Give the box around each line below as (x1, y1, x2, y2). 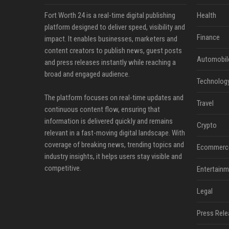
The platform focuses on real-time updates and (44, 93, 184, 102)
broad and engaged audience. (44, 70, 130, 79)
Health (196, 11, 216, 20)
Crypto (196, 121, 217, 130)
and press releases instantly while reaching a (44, 58, 176, 67)
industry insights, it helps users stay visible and (44, 152, 182, 161)
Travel (196, 99, 214, 108)
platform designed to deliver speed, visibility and (44, 22, 185, 32)
